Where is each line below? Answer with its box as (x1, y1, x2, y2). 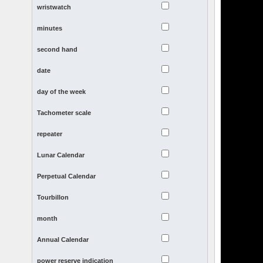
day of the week (37, 88, 86, 96)
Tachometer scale (37, 109, 92, 117)
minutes (37, 25, 63, 32)
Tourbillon (37, 194, 69, 201)
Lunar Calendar (37, 151, 85, 159)
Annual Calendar (37, 236, 89, 244)
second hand (37, 46, 78, 53)
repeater (37, 130, 63, 138)
